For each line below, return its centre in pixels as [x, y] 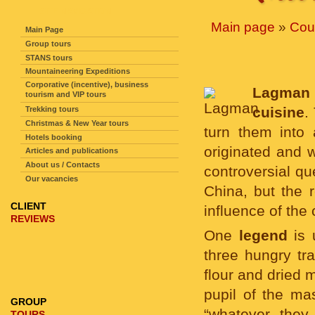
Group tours [48, 44]
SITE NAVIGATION [76, 11]
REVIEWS [33, 219]
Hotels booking [54, 137]
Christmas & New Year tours [77, 123]
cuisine [278, 112]
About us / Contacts [63, 165]
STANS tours [49, 58]
